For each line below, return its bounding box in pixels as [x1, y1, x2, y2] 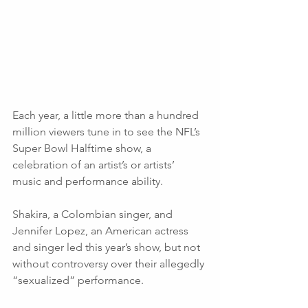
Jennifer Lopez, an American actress [12, 223, 191, 237]
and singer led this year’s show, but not [12, 240, 203, 254]
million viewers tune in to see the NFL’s [12, 124, 203, 138]
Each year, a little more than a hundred [12, 108, 201, 122]
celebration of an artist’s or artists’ [12, 157, 177, 171]
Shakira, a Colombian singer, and [12, 207, 175, 221]
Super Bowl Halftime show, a [12, 141, 154, 155]
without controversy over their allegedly [12, 256, 207, 270]
